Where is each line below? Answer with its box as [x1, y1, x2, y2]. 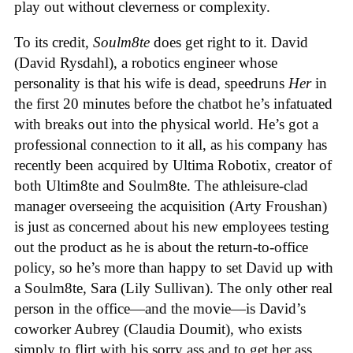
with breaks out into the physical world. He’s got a [14, 115, 318, 132]
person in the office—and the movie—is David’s [14, 299, 306, 317]
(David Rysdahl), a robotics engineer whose [14, 54, 277, 71]
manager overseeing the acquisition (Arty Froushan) [14, 197, 327, 214]
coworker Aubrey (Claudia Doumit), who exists [14, 320, 302, 337]
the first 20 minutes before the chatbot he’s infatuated [14, 95, 333, 112]
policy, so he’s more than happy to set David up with [14, 258, 333, 276]
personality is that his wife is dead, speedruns [14, 74, 288, 91]
